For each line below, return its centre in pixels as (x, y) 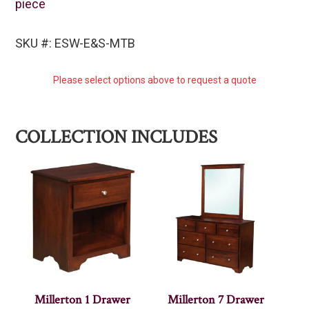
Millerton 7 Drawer (216, 299)
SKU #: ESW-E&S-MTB (76, 43)
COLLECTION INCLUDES (117, 137)
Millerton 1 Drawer (82, 299)
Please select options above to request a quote (154, 80)
